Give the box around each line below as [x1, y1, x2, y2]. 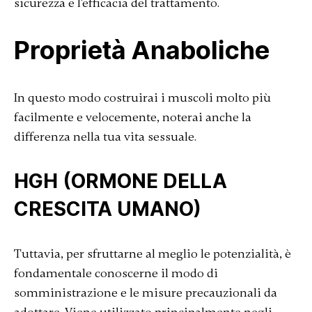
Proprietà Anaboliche [13, 35, 270, 65]
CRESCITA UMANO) [13, 197, 201, 221]
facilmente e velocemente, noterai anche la [13, 109, 251, 125]
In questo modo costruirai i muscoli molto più [13, 90, 271, 105]
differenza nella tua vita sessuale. [13, 129, 196, 144]
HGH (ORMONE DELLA [13, 169, 227, 193]
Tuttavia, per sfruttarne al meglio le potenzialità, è [13, 246, 291, 261]
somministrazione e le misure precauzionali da [13, 285, 277, 300]
